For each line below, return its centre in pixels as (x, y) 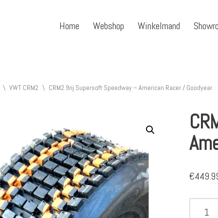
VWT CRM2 (24, 88)
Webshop (109, 26)
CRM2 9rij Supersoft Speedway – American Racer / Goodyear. (131, 88)
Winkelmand (159, 26)
